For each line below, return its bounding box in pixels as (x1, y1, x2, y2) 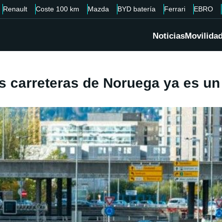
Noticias (153, 31, 185, 41)
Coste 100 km (36, 5, 79, 13)
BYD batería (117, 5, 156, 13)
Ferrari (164, 5, 185, 13)
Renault (3, 5, 27, 13)
